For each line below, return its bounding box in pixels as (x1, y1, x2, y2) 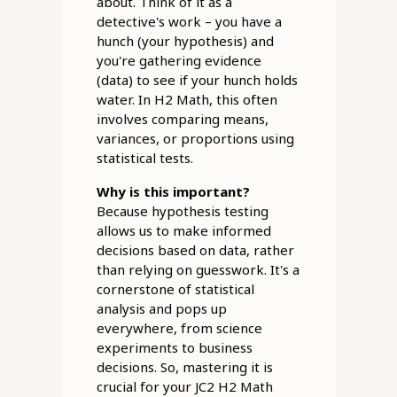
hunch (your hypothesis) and (96, 32, 274, 51)
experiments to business (96, 339, 253, 357)
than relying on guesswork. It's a (96, 261, 300, 279)
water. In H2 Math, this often (96, 90, 277, 109)
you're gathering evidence (96, 51, 261, 70)
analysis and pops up (96, 300, 227, 318)
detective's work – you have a (96, 12, 282, 31)
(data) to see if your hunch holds (96, 71, 298, 90)
